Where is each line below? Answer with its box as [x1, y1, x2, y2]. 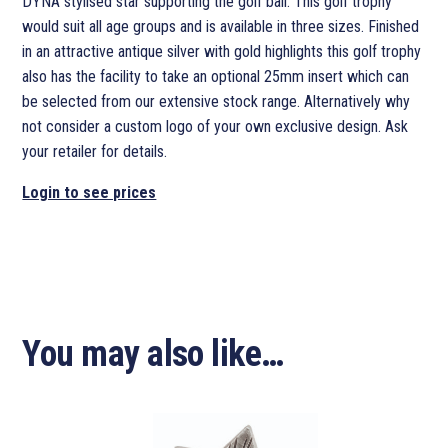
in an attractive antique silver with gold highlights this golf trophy [22, 42, 422, 62]
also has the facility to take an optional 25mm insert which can [22, 67, 410, 87]
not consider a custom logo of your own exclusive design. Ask [22, 117, 409, 137]
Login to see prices [22, 183, 157, 203]
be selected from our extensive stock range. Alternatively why [22, 92, 411, 112]
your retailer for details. [22, 142, 168, 162]
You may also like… [22, 333, 284, 376]
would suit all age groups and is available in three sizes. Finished [22, 17, 420, 37]
